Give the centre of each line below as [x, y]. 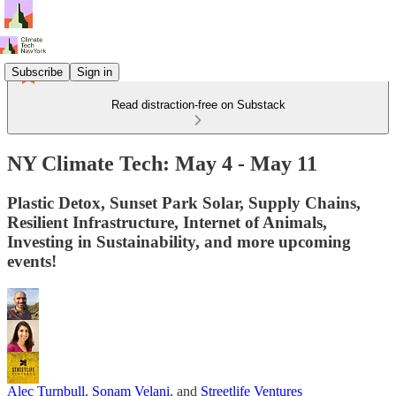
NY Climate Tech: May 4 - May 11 [162, 163]
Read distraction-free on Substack [198, 105]
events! [32, 261]
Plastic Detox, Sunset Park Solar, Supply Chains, [184, 202]
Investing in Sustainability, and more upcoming [179, 241]
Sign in [95, 72]
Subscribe [37, 72]
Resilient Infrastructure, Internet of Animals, [167, 222]
